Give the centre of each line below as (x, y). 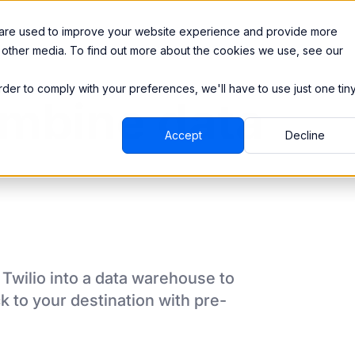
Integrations (42, 31)
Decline (305, 136)
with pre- (193, 300)
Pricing (103, 31)
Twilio (24, 278)
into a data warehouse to (140, 278)
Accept (183, 136)
